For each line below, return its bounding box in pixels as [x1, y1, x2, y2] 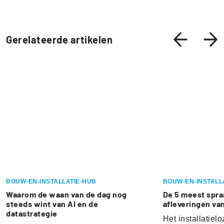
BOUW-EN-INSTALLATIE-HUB [6, 177, 96, 185]
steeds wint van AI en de [6, 198, 98, 208]
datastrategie [6, 208, 57, 218]
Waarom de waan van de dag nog [6, 189, 127, 199]
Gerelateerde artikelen [6, 33, 112, 46]
